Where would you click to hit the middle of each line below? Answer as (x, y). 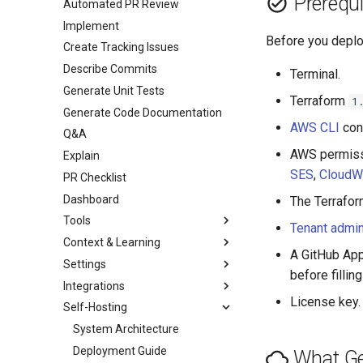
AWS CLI (315, 128)
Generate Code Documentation (143, 112)
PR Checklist (95, 177)
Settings (85, 264)
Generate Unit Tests (114, 90)
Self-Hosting (95, 307)
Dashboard (91, 199)
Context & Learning (112, 242)
